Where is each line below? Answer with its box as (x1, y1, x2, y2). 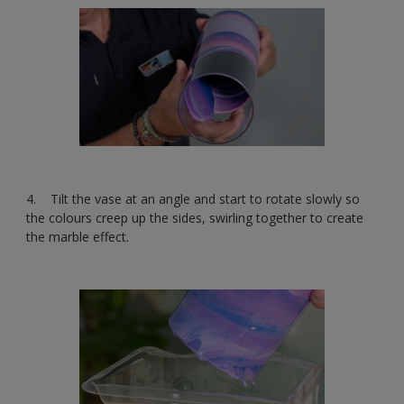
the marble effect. (26, 227, 133, 245)
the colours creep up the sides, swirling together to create (26, 208, 363, 226)
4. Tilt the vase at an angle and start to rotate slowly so (26, 189, 360, 207)
